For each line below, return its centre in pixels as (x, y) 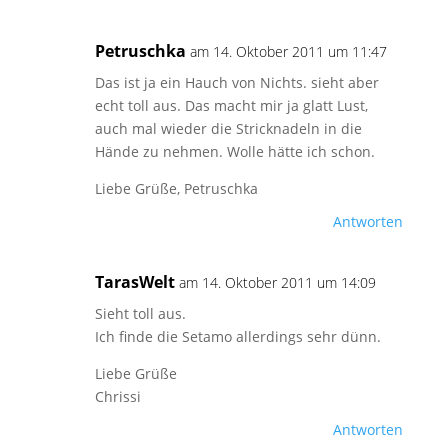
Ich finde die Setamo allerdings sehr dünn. (237, 336)
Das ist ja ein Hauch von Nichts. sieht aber (236, 82)
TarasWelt (134, 282)
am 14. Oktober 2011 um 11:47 (288, 51)
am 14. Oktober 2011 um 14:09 (277, 282)
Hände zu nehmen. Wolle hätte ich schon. (234, 151)
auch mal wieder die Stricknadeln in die (228, 128)
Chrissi (117, 396)
